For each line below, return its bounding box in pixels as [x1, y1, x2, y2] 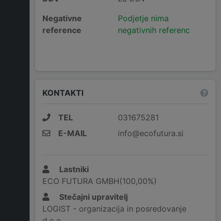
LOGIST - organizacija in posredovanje [42, 204, 186, 214]
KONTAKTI [42, 87, 83, 98]
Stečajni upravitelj [57, 192, 128, 202]
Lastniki [57, 164, 89, 175]
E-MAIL [58, 128, 87, 139]
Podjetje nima [117, 13, 169, 24]
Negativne [42, 13, 82, 24]
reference [42, 25, 81, 36]
